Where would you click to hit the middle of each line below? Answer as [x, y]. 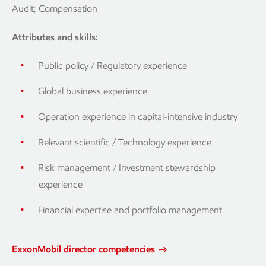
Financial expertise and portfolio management [130, 210]
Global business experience [93, 91]
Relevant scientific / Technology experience [125, 142]
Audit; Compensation [55, 8]
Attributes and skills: [55, 37]
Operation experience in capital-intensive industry [138, 116]
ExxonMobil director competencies [85, 249]
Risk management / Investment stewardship [127, 167]
